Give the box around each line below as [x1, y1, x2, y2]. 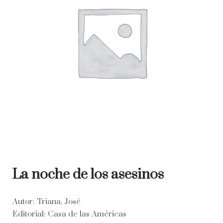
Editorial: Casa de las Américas [12, 209, 126, 220]
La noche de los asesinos [12, 166, 164, 184]
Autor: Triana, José [12, 197, 81, 207]
